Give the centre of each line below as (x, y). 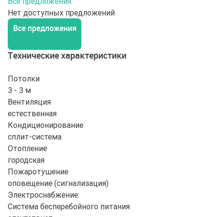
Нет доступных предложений (61, 12)
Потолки (24, 78)
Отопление (27, 148)
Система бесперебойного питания (69, 206)
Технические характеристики (67, 55)
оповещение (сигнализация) (58, 183)
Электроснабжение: (44, 194)
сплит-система (35, 136)
